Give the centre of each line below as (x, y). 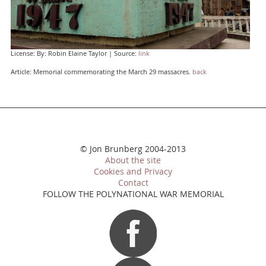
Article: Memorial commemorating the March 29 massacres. (101, 72)
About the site (133, 161)
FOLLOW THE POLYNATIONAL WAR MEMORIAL (133, 194)
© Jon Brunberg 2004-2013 (133, 149)
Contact (133, 183)
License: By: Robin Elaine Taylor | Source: (74, 54)
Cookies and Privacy (133, 172)
